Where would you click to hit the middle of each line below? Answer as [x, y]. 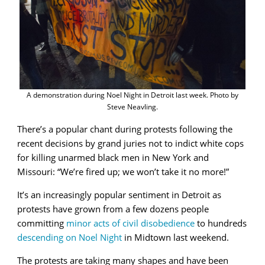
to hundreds [221, 223]
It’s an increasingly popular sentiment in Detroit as [119, 195]
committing [42, 223]
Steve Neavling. [132, 107]
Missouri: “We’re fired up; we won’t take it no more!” [123, 172]
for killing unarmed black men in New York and [113, 158]
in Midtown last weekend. [175, 237]
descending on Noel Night [70, 237]
